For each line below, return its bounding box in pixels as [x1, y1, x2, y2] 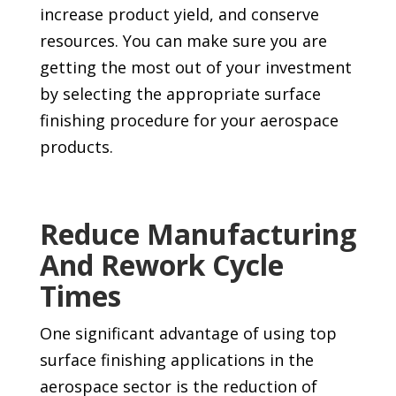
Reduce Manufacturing [39, 214, 356, 253]
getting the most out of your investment [39, 56, 352, 78]
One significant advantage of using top [39, 322, 337, 344]
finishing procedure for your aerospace [39, 109, 339, 131]
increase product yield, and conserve [39, 3, 319, 25]
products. [39, 135, 113, 157]
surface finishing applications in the [39, 348, 314, 370]
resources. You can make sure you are [39, 29, 327, 51]
